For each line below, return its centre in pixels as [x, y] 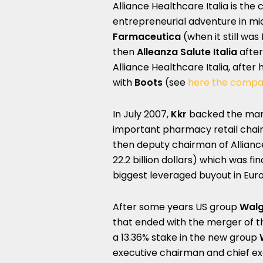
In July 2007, [142, 114]
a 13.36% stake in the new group [186, 237]
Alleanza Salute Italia [187, 52]
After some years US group [176, 207]
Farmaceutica [147, 37]
